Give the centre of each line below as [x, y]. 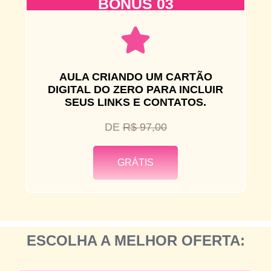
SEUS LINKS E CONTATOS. [135, 102]
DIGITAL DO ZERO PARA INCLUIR [135, 89]
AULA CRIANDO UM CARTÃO [135, 77]
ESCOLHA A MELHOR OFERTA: [135, 240]
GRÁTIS [135, 162]
